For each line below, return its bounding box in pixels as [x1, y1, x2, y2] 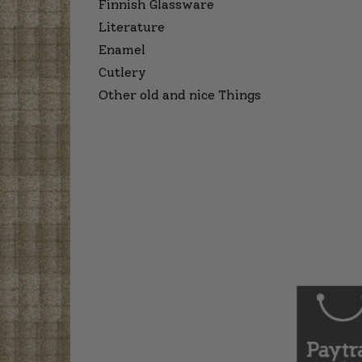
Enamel [99, 42, 145, 57]
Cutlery [99, 65, 146, 80]
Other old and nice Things [99, 87, 261, 103]
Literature [99, 19, 165, 35]
